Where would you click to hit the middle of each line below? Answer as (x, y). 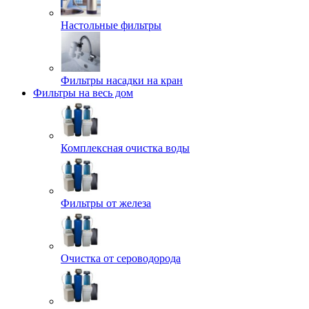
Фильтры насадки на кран (122, 80)
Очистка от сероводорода (121, 258)
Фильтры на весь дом (83, 93)
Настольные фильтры (111, 25)
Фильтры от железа (106, 203)
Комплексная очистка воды (125, 148)
